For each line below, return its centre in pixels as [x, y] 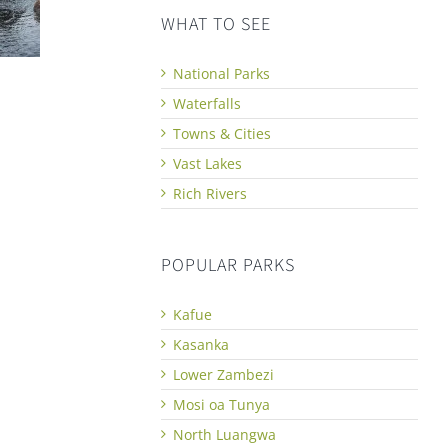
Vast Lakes [208, 163]
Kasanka [201, 344]
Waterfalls [207, 103]
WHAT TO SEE [216, 24]
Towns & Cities [222, 133]
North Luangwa [225, 434]
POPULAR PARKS [228, 265]
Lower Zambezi [224, 374]
